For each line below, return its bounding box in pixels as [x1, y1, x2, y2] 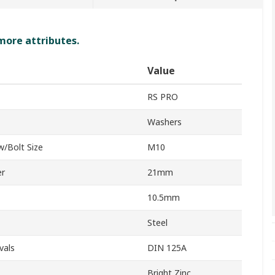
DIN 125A [147, 242, 187, 254]
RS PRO [147, 91, 178, 103]
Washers [147, 116, 182, 128]
